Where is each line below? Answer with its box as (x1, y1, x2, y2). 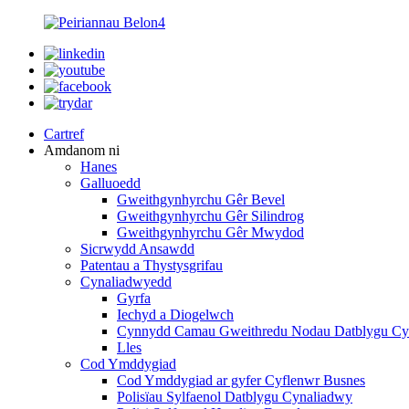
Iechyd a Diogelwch (117, 307, 234, 322)
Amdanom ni (44, 142, 120, 158)
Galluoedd (80, 175, 141, 191)
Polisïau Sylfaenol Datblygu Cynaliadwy (117, 389, 352, 404)
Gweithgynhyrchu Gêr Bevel (117, 192, 285, 207)
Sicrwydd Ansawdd (80, 241, 194, 257)
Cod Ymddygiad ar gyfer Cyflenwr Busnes (117, 372, 365, 388)
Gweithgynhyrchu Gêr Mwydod (117, 225, 304, 240)
